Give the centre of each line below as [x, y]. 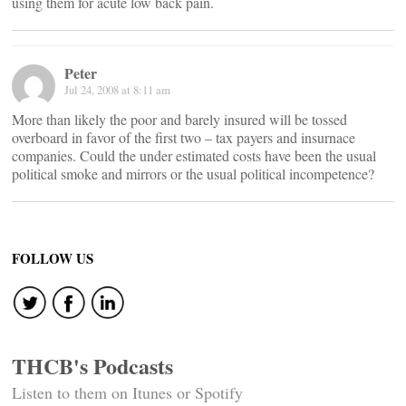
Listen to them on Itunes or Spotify [127, 392]
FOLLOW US [53, 258]
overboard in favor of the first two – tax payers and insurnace [184, 137]
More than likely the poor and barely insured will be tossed [179, 119]
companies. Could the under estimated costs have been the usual [194, 155]
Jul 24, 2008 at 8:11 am [117, 90]
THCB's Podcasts [92, 366]
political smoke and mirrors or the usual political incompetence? [193, 174]
